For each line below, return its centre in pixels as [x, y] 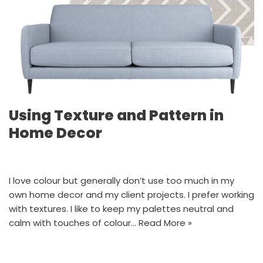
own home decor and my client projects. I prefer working [131, 194]
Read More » [165, 222]
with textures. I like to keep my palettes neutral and [121, 208]
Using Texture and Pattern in [116, 115]
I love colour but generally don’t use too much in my [122, 180]
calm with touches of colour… [74, 222]
